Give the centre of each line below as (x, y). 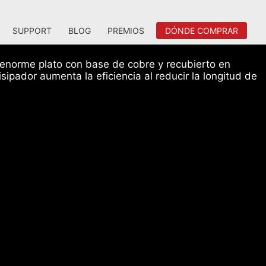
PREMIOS (126, 31)
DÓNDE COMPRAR (202, 31)
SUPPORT (32, 31)
